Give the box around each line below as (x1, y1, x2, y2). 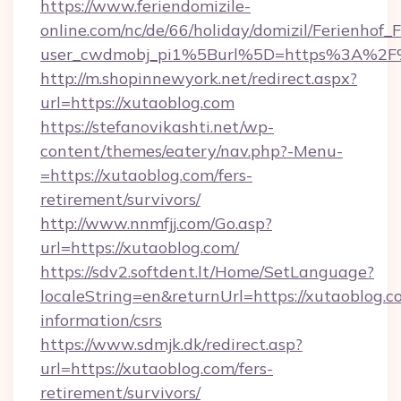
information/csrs (40, 310, 162, 330)
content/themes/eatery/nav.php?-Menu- (40, 141, 343, 161)
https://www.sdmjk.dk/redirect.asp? (40, 334, 303, 354)
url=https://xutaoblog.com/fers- (40, 358, 273, 379)
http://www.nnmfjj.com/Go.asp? (40, 213, 272, 234)
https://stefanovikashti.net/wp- (40, 116, 274, 137)
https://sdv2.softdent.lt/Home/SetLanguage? (40, 261, 374, 282)
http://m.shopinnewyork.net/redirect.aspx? (40, 68, 357, 89)
